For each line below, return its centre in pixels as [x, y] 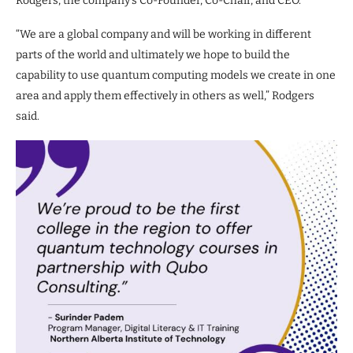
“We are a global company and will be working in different [163, 34]
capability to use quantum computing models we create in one [176, 75]
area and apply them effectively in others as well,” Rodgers [165, 95]
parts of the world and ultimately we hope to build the [153, 54]
